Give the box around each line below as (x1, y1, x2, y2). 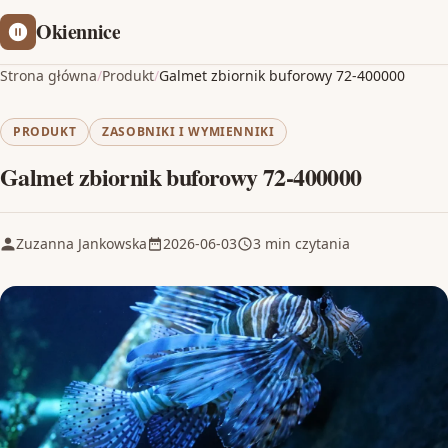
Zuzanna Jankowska (16, 234, 147, 253)
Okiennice (36, 17, 121, 46)
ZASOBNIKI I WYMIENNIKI (102, 123, 275, 140)
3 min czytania (253, 234, 350, 253)
